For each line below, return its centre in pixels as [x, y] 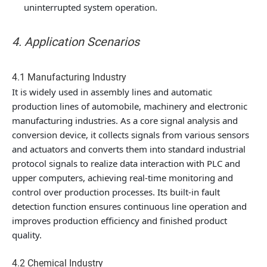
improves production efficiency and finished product [119, 221]
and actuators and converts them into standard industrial [129, 149]
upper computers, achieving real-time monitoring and [122, 178]
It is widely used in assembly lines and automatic [112, 92]
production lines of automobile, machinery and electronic [130, 106]
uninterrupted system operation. [91, 7]
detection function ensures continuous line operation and [129, 206]
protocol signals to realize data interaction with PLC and [126, 163]
